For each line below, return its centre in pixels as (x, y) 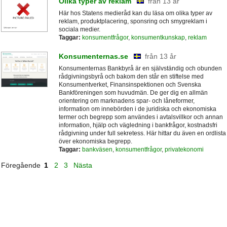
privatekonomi (184, 149)
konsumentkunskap (158, 38)
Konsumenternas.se (93, 56)
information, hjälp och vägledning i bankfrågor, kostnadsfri (138, 125)
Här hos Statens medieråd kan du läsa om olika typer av (135, 13)
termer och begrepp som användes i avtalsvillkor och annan (141, 117)
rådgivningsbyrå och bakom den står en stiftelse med (131, 76)
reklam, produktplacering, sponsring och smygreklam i (133, 22)
